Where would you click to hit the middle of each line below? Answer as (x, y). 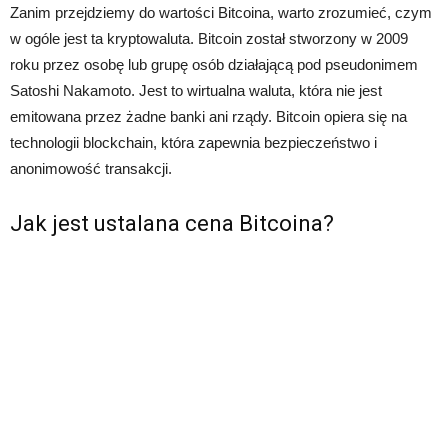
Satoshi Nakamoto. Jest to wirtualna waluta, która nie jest (196, 91)
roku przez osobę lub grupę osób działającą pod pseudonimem (214, 65)
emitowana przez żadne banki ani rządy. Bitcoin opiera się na (208, 117)
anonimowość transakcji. (91, 169)
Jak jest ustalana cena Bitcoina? (172, 224)
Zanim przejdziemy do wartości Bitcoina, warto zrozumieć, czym (221, 13)
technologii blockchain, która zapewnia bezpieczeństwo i (193, 143)
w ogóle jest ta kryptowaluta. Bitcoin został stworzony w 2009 (209, 39)
